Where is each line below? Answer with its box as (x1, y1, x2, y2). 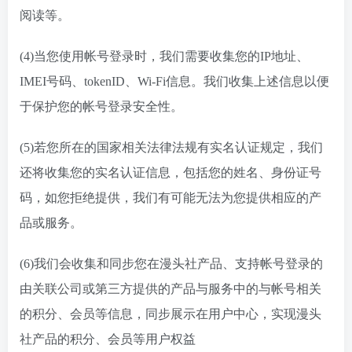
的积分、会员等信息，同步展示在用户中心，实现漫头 (20, 307, 321, 321)
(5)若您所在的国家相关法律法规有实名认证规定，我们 (20, 141, 323, 154)
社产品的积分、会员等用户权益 (20, 332, 196, 346)
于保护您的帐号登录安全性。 (20, 100, 183, 113)
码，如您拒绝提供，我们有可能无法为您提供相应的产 (20, 191, 321, 204)
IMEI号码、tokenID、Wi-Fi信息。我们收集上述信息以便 (20, 75, 329, 88)
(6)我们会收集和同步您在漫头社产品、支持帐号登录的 (20, 257, 323, 270)
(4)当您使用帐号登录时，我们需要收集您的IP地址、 (20, 49, 309, 63)
